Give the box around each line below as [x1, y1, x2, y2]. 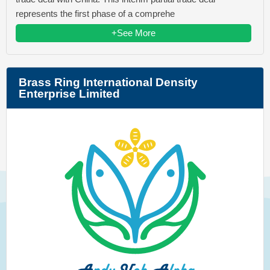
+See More [111, 28, 155, 39]
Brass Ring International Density [19, 76, 198, 89]
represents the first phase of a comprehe [16, 8, 175, 19]
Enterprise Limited [19, 87, 120, 101]
